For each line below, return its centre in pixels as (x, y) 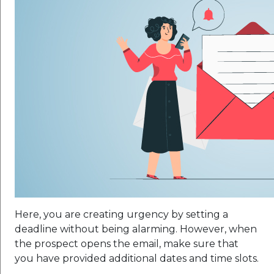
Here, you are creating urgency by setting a (121, 214)
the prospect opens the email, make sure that (127, 243)
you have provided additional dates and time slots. (137, 258)
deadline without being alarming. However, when (136, 229)
